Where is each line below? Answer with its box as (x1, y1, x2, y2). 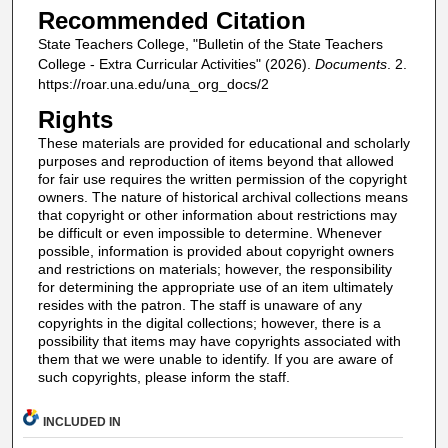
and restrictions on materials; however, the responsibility (37, 261, 392, 278)
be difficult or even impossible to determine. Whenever (37, 225, 382, 242)
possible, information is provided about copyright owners (37, 243, 394, 260)
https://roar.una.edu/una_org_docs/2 (37, 75, 269, 92)
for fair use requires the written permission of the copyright (37, 171, 407, 188)
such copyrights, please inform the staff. (37, 369, 290, 386)
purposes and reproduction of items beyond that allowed (37, 153, 394, 170)
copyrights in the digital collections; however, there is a (37, 315, 381, 332)
